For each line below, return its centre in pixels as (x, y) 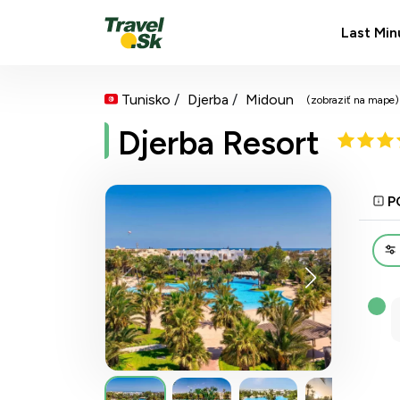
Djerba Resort (219, 143)
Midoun (270, 100)
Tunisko (146, 100)
